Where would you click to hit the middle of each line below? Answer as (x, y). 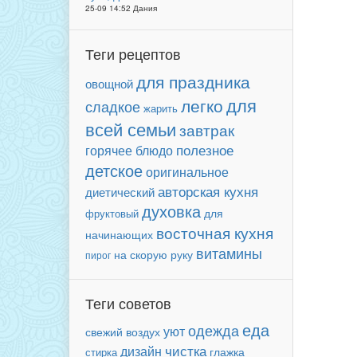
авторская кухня (208, 191)
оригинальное (187, 171)
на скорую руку (153, 255)
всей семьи (131, 129)
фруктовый (112, 213)
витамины (229, 253)
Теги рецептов (133, 53)
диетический (120, 192)
